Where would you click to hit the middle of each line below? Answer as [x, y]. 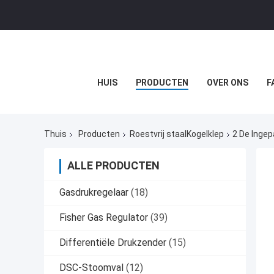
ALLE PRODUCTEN [113, 166]
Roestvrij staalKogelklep [177, 134]
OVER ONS [227, 83]
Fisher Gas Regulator [104, 218]
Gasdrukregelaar [94, 193]
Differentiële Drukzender [113, 243]
